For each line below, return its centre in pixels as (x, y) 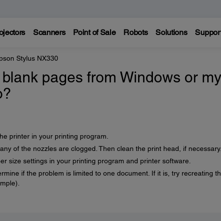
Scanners (49, 32)
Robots (136, 32)
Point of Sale (94, 32)
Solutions (171, 32)
